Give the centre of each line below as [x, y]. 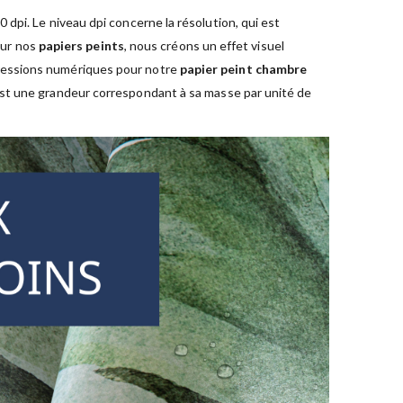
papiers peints [81, 46]
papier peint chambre [243, 69]
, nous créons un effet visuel [204, 46]
